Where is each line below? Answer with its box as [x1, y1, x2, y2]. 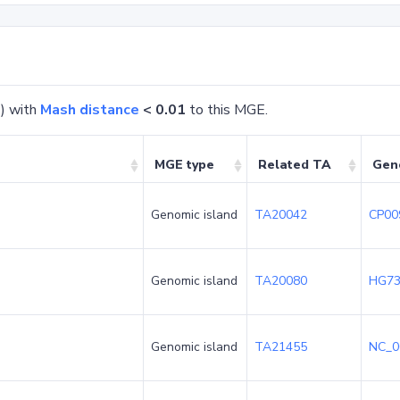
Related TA [258, 156, 331, 173]
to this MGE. [186, 100, 268, 120]
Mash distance [40, 100, 139, 120]
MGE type [154, 156, 214, 173]
